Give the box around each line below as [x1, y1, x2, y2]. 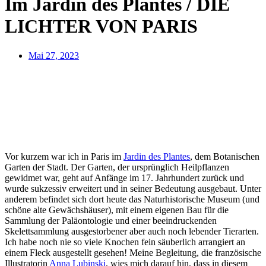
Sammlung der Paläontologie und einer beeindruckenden [5, 215, 217, 226]
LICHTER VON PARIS [5, 15, 198, 37]
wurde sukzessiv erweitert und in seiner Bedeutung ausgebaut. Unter [5, 183, 261, 194]
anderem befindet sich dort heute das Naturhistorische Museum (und [5, 194, 259, 204]
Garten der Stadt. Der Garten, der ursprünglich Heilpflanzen [5, 161, 229, 172]
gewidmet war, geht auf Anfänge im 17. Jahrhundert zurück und [5, 172, 244, 183]
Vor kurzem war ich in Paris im [5, 151, 123, 161]
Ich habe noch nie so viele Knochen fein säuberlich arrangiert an [5, 236, 245, 247]
